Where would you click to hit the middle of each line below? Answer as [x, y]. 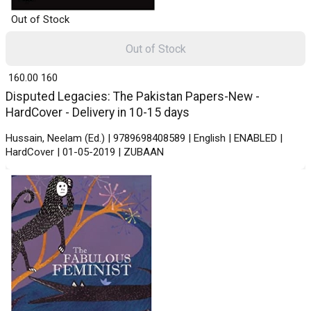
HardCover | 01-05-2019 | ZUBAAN [85, 152]
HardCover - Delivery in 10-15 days [98, 113]
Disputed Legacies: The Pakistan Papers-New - [133, 97]
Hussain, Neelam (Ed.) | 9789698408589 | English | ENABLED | [144, 138]
